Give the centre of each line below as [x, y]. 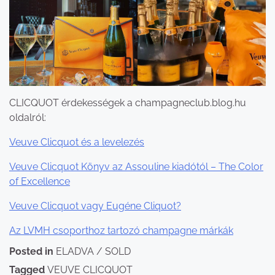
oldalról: [28, 117]
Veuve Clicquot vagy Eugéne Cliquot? [95, 206]
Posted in [33, 251]
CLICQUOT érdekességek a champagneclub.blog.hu [128, 103]
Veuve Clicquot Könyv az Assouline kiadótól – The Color [136, 166]
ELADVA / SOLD [93, 251]
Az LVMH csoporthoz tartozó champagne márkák [121, 230]
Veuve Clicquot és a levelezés [77, 142]
